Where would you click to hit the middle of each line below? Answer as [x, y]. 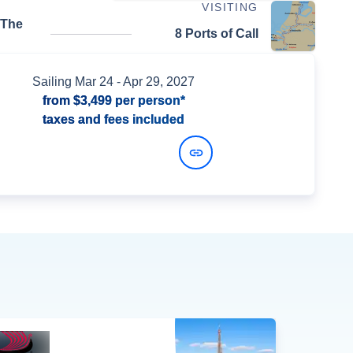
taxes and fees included [113, 119]
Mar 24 [94, 82]
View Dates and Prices [97, 152]
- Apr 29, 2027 [154, 82]
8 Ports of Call [216, 33]
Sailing [54, 82]
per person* [148, 100]
